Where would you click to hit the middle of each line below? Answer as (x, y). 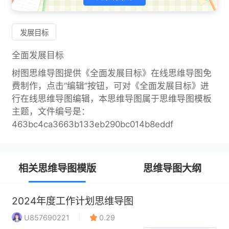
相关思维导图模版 (57, 168)
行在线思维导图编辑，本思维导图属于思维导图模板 (111, 99)
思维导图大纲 (172, 168)
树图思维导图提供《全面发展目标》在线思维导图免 (111, 73)
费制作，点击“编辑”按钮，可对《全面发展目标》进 (110, 86)
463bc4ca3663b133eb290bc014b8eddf (92, 124)
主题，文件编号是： (51, 112)
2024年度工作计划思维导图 (72, 201)
